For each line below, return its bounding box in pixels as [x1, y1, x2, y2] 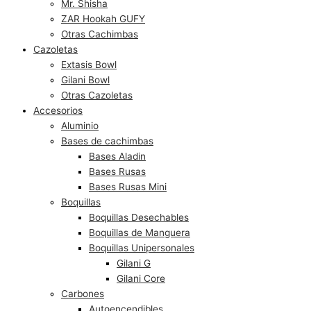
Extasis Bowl [61, 58, 117, 70]
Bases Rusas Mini [89, 180, 167, 192]
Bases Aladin [89, 150, 146, 162]
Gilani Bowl [61, 74, 110, 85]
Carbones [61, 287, 104, 299]
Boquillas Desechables [89, 211, 189, 223]
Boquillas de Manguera [89, 226, 190, 238]
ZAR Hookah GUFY [61, 12, 145, 24]
